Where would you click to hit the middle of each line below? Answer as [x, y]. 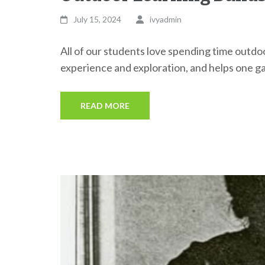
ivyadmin [165, 20]
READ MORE [105, 106]
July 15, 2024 [98, 20]
